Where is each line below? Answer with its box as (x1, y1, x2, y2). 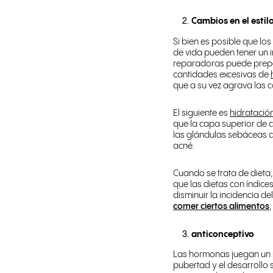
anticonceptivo (191, 230, 254, 239)
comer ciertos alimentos (173, 202, 269, 211)
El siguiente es (173, 108, 230, 118)
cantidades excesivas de (173, 70, 271, 79)
